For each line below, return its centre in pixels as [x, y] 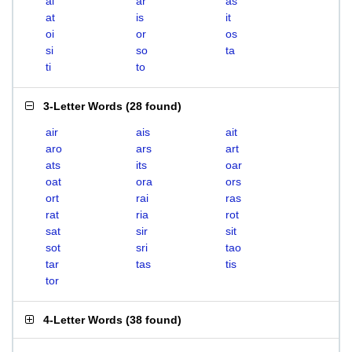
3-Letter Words [83, 106]
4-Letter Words [83, 320]
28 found [154, 106]
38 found [154, 320]
